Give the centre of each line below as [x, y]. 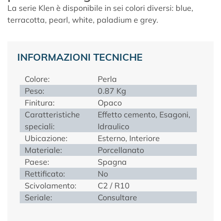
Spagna [112, 162]
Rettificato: [45, 173]
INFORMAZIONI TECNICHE [80, 57]
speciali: [40, 126]
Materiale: [43, 150]
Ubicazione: [46, 138]
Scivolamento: [51, 185]
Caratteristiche [52, 114]
